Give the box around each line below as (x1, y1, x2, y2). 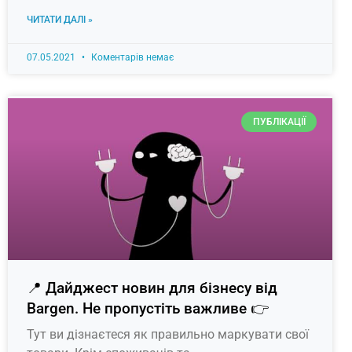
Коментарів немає (89, 51, 174, 63)
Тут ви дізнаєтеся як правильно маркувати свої (27, 327, 309, 343)
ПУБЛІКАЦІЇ (252, 115, 306, 127)
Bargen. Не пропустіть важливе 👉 (27, 299, 269, 318)
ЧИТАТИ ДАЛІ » (27, 13, 93, 25)
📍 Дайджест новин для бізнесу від (27, 279, 277, 298)
